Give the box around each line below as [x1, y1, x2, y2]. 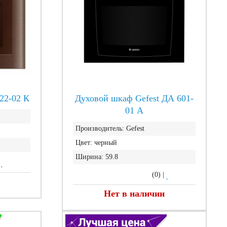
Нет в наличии [103, 188, 165, 199]
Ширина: [75, 153, 103, 161]
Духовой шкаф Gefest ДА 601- [74, 93, 194, 103]
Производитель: [75, 125, 124, 132]
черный [94, 139, 117, 146]
